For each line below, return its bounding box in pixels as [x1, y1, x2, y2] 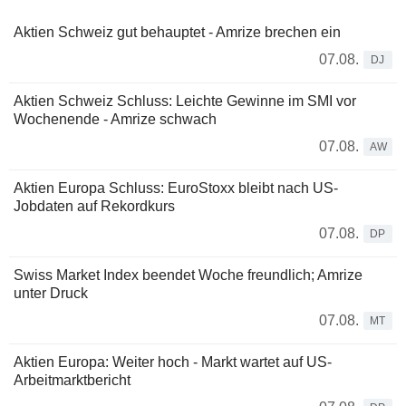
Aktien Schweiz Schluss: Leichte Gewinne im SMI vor [14, 92, 356, 109]
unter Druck [14, 285, 88, 301]
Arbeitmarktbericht [14, 372, 130, 388]
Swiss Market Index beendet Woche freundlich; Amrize [14, 266, 362, 283]
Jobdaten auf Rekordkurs [14, 198, 175, 214]
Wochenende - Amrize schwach [14, 111, 217, 127]
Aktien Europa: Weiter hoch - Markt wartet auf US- [14, 353, 332, 370]
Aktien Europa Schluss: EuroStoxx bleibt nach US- [14, 179, 338, 196]
